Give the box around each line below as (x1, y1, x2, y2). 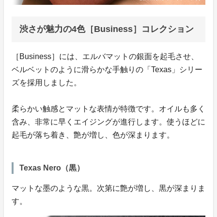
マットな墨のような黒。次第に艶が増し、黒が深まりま (12, 184, 205, 193)
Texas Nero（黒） (19, 164, 84, 172)
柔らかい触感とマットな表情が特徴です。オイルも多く (12, 105, 205, 113)
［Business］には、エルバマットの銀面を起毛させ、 (12, 52, 199, 61)
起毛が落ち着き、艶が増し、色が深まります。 (12, 131, 174, 139)
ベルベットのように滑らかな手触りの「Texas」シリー (12, 65, 202, 74)
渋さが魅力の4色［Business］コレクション (19, 24, 194, 34)
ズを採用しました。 (12, 78, 81, 87)
